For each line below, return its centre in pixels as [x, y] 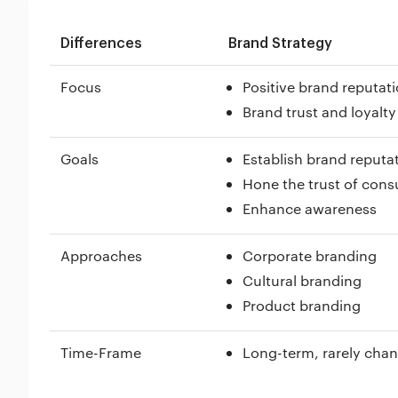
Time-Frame [101, 352]
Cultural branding [302, 280]
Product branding [302, 305]
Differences [101, 44]
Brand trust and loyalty [319, 111]
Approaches [101, 255]
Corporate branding [310, 255]
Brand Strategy [280, 44]
